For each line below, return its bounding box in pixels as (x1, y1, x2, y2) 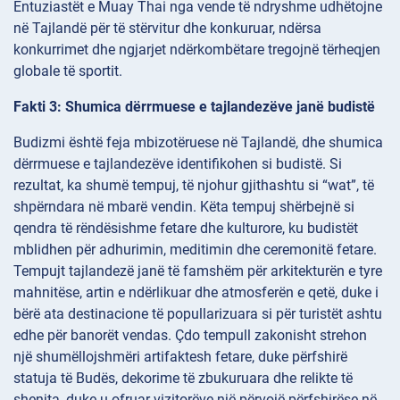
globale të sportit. (13, 62, 122, 80)
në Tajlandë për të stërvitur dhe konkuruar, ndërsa (13, 20, 321, 37)
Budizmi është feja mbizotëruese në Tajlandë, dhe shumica (13, 134, 383, 152)
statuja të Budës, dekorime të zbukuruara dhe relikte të (13, 370, 353, 387)
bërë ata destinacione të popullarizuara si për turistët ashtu (13, 305, 382, 323)
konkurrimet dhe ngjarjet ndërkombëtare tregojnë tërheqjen (13, 41, 380, 59)
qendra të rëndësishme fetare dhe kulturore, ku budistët (13, 220, 358, 237)
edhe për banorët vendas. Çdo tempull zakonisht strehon (13, 327, 367, 345)
